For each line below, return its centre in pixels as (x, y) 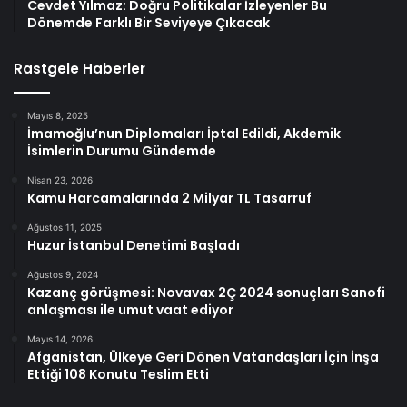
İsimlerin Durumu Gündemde (122, 150)
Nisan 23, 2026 (60, 179)
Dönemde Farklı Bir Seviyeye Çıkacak (149, 22)
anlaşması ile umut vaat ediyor (130, 309)
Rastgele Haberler (79, 68)
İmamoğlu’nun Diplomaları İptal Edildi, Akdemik (184, 133)
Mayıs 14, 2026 (60, 338)
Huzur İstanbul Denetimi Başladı (134, 245)
